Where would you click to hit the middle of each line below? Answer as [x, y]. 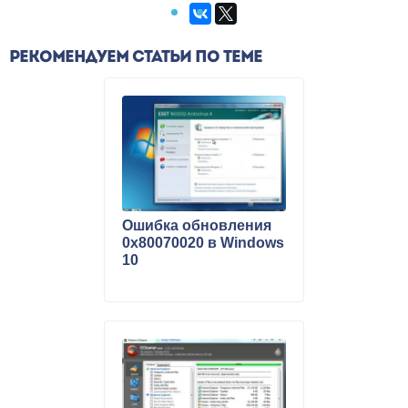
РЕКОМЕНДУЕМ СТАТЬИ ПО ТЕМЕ [136, 58]
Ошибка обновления [197, 225]
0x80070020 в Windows [203, 242]
